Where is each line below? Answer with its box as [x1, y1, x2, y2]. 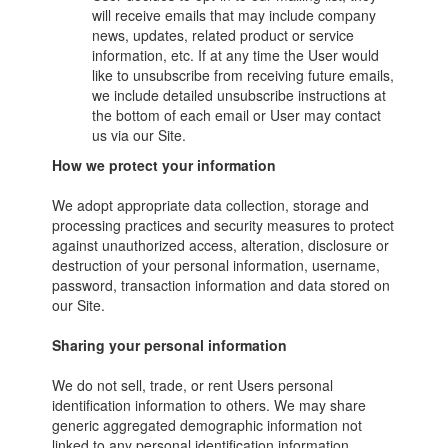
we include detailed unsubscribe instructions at [92, 85, 387, 105]
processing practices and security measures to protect [52, 215, 395, 235]
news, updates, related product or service [92, 25, 355, 45]
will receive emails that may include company [92, 5, 377, 25]
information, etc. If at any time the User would [92, 45, 380, 65]
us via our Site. [92, 125, 187, 145]
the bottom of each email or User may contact [92, 105, 382, 125]
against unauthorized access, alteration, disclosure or [52, 235, 390, 255]
